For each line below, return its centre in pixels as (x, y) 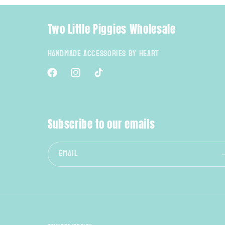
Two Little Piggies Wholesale (111, 29)
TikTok (102, 78)
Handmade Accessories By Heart (103, 53)
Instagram (85, 78)
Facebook (60, 78)
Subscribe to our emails (101, 125)
